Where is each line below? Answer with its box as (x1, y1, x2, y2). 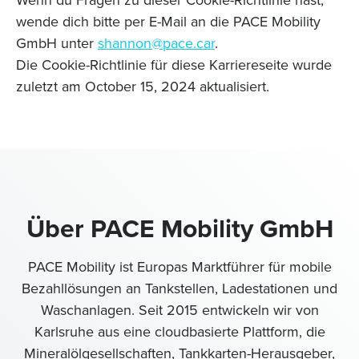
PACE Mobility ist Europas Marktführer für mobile (27, 256, 332, 277)
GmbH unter (16, 33, 98, 54)
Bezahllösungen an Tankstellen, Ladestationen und (22, 278, 337, 299)
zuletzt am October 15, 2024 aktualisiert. (16, 76, 269, 97)
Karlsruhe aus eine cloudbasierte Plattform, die (34, 321, 325, 342)
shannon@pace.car (98, 33, 215, 54)
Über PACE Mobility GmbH (26, 209, 333, 248)
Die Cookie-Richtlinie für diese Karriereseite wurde (16, 54, 332, 75)
